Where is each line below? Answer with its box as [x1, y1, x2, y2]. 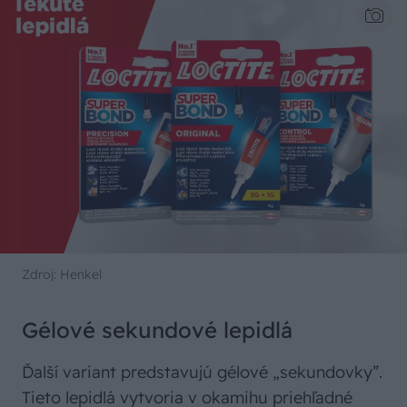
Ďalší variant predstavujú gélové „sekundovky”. [22, 362, 382, 383]
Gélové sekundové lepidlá [22, 316, 293, 344]
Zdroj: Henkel [22, 266, 102, 283]
